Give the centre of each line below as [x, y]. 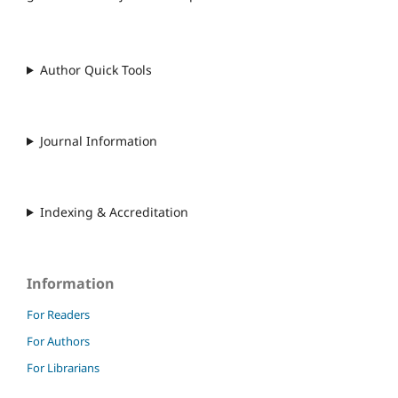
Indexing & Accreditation [114, 211]
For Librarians [63, 367]
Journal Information [98, 140]
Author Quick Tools [96, 69]
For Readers [58, 314]
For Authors [58, 341]
